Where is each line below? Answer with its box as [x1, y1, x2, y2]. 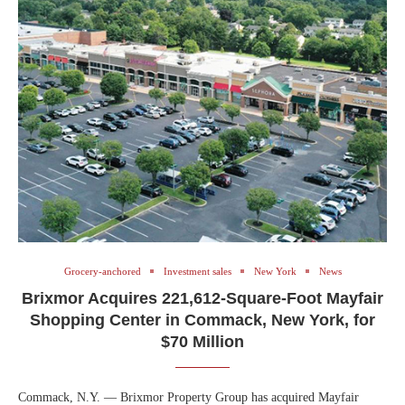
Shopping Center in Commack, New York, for [30, 310, 375, 329]
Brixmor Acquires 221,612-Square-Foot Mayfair [22, 288, 383, 307]
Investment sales [163, 265, 231, 277]
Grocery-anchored [63, 265, 141, 277]
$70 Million [161, 332, 244, 351]
